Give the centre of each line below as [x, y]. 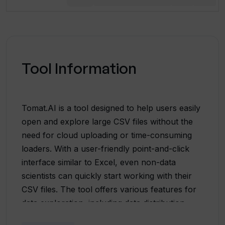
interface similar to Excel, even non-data [99, 162]
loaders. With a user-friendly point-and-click [105, 149]
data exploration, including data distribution [103, 203]
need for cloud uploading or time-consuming [107, 135]
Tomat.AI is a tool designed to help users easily [111, 108]
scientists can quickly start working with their [107, 176]
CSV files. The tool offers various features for [109, 189]
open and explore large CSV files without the [107, 122]
